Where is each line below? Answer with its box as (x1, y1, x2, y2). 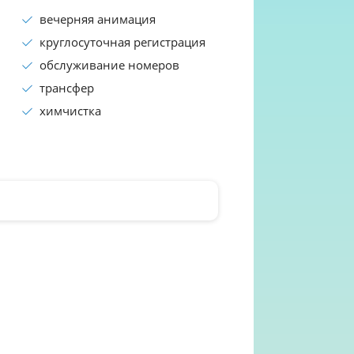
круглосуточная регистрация (40, 34, 205, 51)
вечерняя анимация (40, 11, 156, 28)
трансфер (40, 80, 94, 96)
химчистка (40, 103, 101, 119)
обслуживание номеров (40, 57, 179, 73)
